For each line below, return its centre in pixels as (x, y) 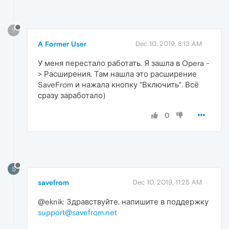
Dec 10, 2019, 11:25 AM (167, 182)
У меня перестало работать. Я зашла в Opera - (124, 63)
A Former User (62, 44)
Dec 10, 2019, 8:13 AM (169, 44)
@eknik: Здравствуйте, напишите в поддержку (123, 202)
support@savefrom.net (77, 213)
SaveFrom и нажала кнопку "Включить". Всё (118, 85)
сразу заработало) (72, 96)
